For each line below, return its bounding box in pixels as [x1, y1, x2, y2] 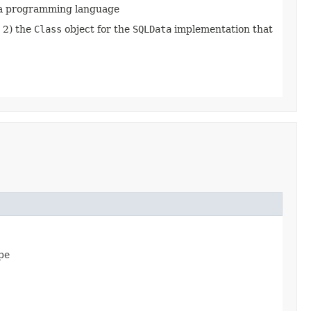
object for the [62, 23, 133, 35]
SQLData [133, 23, 171, 35]
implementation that [171, 23, 273, 35]
